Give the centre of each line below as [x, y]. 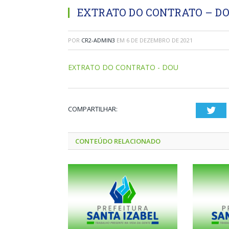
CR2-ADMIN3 [98, 40]
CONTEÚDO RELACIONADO [118, 141]
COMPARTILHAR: [93, 109]
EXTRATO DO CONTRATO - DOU [123, 67]
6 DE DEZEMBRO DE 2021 [159, 40]
